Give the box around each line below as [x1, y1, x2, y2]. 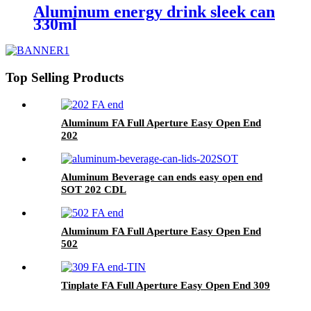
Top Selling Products [6, 70, 124, 85]
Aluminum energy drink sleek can [33, 3, 275, 22]
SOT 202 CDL [61, 183, 126, 195]
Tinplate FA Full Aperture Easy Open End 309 [61, 279, 270, 291]
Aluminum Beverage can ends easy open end [61, 171, 262, 183]
